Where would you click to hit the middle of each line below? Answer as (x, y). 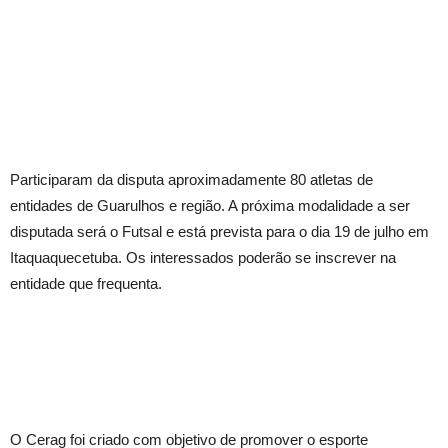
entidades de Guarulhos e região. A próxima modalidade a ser (210, 205)
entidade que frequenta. (86, 283)
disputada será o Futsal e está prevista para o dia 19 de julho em (219, 231)
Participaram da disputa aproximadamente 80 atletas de (191, 179)
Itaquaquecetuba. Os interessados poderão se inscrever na (203, 257)
